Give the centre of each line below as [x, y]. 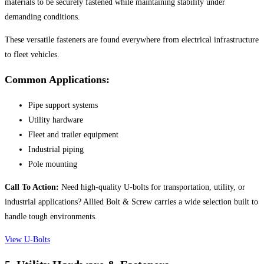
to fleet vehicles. [32, 54]
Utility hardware [56, 120]
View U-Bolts [27, 239]
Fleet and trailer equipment [73, 134]
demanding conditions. [42, 16]
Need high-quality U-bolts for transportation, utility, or [152, 187]
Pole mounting [53, 164]
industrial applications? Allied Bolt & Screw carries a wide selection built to [131, 202]
